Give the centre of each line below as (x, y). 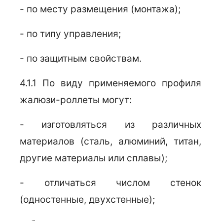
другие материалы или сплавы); (93, 158)
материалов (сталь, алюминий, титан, (110, 141)
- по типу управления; (70, 34)
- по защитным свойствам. (81, 58)
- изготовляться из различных (110, 125)
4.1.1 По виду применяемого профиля (110, 83)
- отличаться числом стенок (110, 183)
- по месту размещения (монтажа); (100, 9)
